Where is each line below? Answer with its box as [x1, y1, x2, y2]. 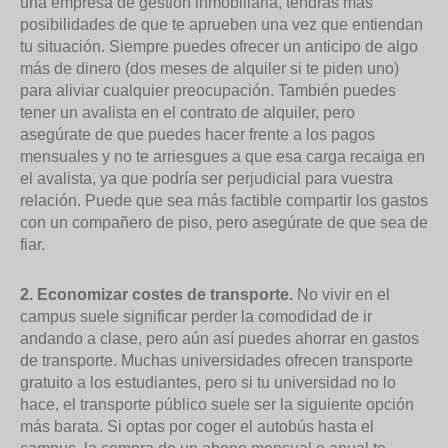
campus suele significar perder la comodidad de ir [20, 308, 372, 325]
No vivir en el [293, 286, 390, 303]
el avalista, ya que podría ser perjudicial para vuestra [20, 170, 393, 187]
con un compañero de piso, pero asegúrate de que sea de [20, 214, 428, 231]
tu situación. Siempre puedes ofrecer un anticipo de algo [20, 38, 418, 55]
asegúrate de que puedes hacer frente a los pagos [20, 126, 375, 143]
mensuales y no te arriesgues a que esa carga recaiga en [20, 148, 425, 165]
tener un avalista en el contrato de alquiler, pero [20, 104, 355, 121]
